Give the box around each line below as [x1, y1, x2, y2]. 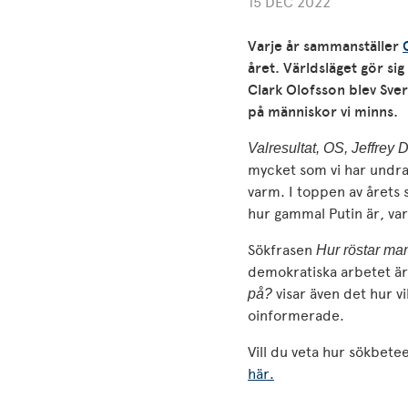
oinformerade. [248, 307, 348, 324]
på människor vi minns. [248, 103, 398, 120]
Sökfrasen [248, 241, 316, 259]
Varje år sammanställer [248, 37, 403, 55]
